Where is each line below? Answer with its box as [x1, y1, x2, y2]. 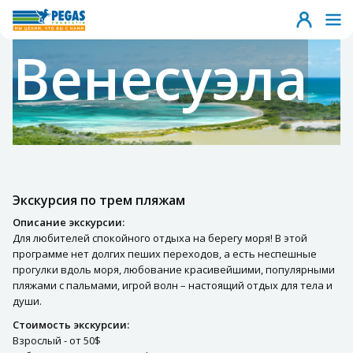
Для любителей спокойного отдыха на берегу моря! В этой [13, 231, 307, 246]
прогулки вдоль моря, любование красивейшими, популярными [13, 262, 335, 277]
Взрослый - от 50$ [13, 333, 101, 348]
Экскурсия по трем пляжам [13, 191, 185, 210]
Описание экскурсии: [13, 215, 124, 230]
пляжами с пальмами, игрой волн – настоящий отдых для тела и [13, 278, 333, 293]
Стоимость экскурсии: [13, 318, 129, 333]
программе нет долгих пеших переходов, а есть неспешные [13, 247, 317, 262]
